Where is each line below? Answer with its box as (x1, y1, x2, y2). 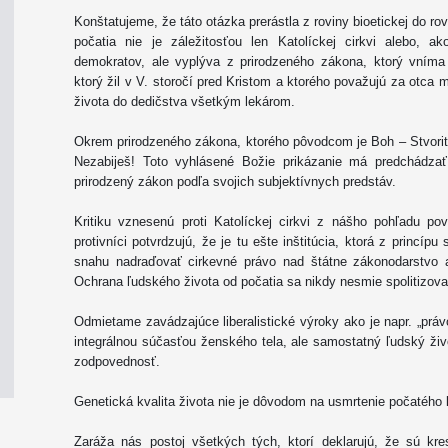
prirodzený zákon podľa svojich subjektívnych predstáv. (74, 174, 400, 189)
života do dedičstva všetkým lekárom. (74, 94, 299, 109)
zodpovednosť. (74, 354, 160, 369)
